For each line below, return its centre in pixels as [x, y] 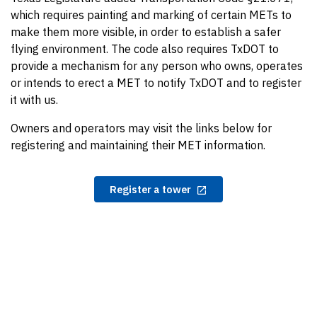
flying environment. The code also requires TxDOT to [145, 49]
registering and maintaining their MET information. [138, 145]
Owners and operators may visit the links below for [141, 128]
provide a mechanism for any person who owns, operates [157, 66]
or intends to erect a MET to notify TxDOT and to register [156, 83]
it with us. [34, 100]
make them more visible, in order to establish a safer [146, 32]
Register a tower [151, 189]
